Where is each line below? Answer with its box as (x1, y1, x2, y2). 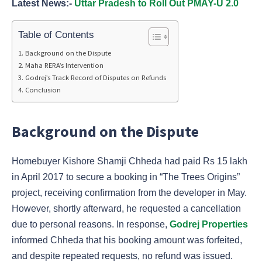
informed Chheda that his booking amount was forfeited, (12, 235, 242, 245)
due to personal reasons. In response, (12, 219, 170, 229)
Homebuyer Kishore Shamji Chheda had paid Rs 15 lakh (12, 156, 247, 166)
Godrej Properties (170, 219, 248, 229)
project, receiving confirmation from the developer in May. (12, 187, 247, 198)
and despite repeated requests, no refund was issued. (12, 250, 233, 261)
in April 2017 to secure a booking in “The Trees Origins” (12, 171, 240, 182)
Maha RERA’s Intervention (25, 61, 104, 70)
